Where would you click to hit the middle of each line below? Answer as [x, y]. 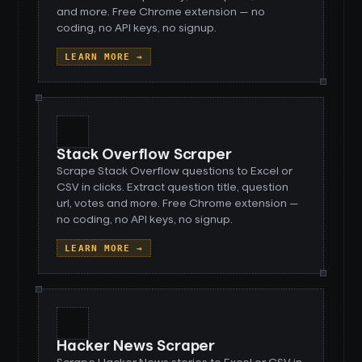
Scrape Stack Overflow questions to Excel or [175, 171]
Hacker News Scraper [136, 347]
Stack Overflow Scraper [144, 155]
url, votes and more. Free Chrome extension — [178, 204]
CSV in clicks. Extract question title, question [173, 187]
